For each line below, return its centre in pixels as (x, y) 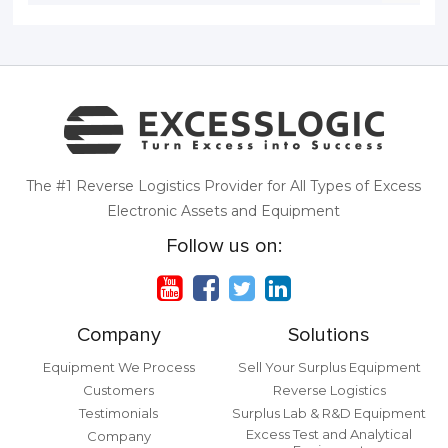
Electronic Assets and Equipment (224, 211)
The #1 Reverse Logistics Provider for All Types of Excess (224, 186)
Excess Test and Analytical (329, 434)
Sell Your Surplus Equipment (329, 367)
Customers (119, 390)
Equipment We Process (118, 367)
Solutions (329, 335)
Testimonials (119, 413)
